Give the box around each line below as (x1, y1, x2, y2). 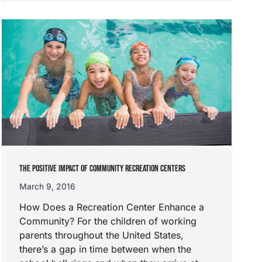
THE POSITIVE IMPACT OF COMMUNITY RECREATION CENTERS (19, 163, 185, 174)
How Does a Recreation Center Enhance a (19, 201, 204, 213)
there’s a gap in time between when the (19, 243, 191, 255)
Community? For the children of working (19, 215, 196, 227)
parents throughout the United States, (19, 229, 184, 241)
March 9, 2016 (19, 181, 75, 191)
